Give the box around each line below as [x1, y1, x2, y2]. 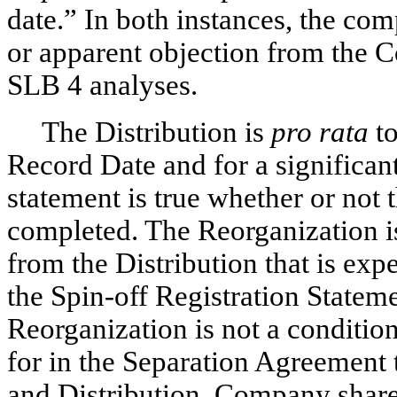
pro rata [270, 116, 369, 148]
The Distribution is [41, 116, 271, 148]
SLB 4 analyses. [7, 69, 198, 101]
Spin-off [51, 280, 148, 312]
